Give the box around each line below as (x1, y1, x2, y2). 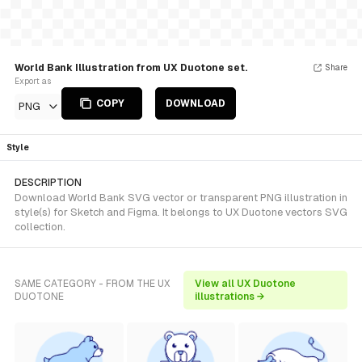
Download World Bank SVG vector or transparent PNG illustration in (15, 192, 347, 204)
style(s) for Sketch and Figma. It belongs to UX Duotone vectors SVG (15, 206, 347, 218)
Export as (15, 77, 51, 86)
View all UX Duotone (195, 278, 297, 289)
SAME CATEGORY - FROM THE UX (15, 278, 170, 289)
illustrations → (195, 291, 266, 302)
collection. (15, 221, 65, 233)
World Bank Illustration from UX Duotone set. (15, 62, 247, 74)
